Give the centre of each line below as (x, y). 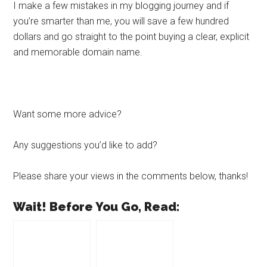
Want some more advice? (68, 114)
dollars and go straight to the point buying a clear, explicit (131, 37)
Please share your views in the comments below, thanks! (131, 176)
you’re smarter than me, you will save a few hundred (121, 21)
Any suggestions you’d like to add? (86, 145)
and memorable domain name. (78, 52)
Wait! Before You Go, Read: (97, 207)
